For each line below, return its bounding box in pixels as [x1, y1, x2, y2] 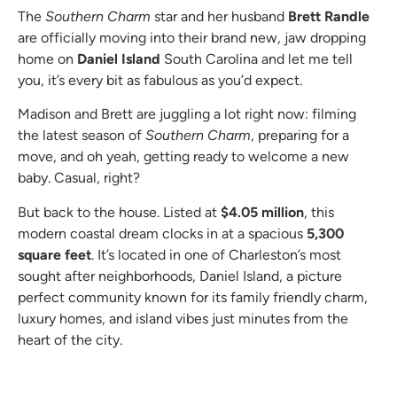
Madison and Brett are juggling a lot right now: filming [18, 105, 356, 123]
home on [18, 50, 77, 67]
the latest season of [18, 127, 145, 144]
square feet [18, 245, 91, 263]
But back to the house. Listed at [18, 203, 221, 221]
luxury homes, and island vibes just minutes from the [18, 309, 348, 327]
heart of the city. [18, 331, 122, 348]
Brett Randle [288, 7, 370, 25]
